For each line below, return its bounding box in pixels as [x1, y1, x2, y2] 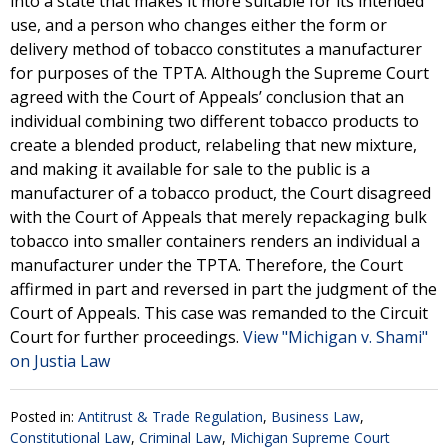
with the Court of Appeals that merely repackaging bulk [10, 206, 427, 228]
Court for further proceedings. [10, 326, 243, 348]
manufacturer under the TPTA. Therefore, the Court [10, 254, 403, 276]
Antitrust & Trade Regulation [78, 407, 263, 426]
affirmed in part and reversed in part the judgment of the [10, 278, 437, 300]
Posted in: [10, 407, 78, 426]
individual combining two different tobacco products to [10, 110, 419, 132]
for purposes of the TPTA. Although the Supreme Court [10, 62, 429, 84]
